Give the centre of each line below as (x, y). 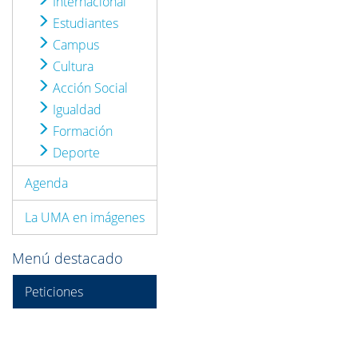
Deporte (75, 153)
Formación (81, 131)
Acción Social (89, 88)
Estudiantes (84, 23)
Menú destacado (68, 258)
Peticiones (54, 292)
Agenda (46, 183)
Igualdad (76, 109)
